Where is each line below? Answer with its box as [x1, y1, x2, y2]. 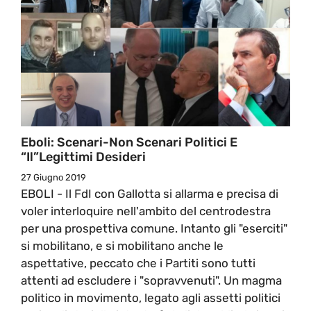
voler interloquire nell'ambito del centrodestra [21, 203, 271, 218]
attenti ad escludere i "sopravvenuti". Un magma [21, 273, 282, 287]
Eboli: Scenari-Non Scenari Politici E [21, 134, 237, 150]
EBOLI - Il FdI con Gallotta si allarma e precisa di [21, 186, 278, 201]
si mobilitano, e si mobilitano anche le [21, 238, 224, 253]
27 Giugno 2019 [21, 171, 86, 183]
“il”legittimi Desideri [21, 149, 146, 165]
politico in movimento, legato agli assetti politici [21, 290, 280, 305]
